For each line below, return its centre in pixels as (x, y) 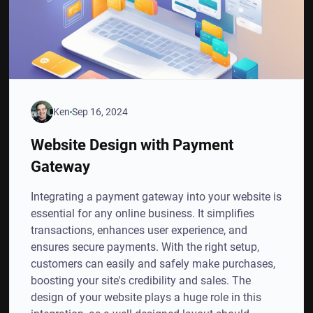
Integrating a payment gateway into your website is (156, 197)
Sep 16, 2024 (100, 111)
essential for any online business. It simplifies (143, 213)
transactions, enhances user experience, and (139, 230)
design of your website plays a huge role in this (146, 297)
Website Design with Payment (132, 145)
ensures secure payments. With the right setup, (145, 247)
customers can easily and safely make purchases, (153, 264)
